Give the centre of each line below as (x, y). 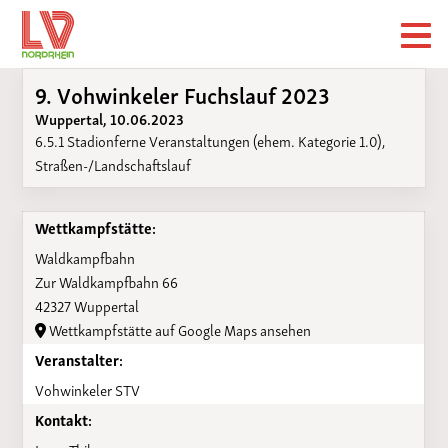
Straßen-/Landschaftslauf (112, 163)
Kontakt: (63, 418)
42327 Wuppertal (86, 304)
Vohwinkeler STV (87, 388)
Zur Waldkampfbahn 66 (106, 280)
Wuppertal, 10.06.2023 (109, 117)
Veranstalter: (78, 358)
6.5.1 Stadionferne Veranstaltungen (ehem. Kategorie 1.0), (209, 139)
